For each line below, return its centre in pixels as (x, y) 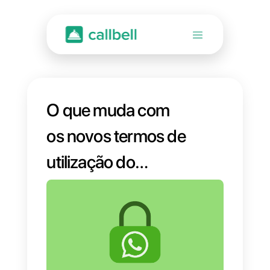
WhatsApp (105, 231)
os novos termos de (142, 167)
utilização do (111, 199)
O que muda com (132, 135)
